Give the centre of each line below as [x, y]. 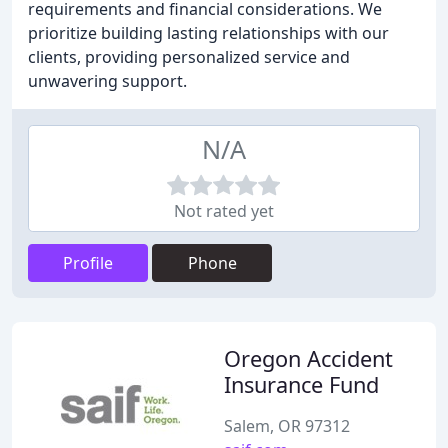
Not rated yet [224, 211]
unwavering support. [107, 81]
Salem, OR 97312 [287, 426]
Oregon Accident [308, 358]
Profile [88, 263]
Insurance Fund [301, 384]
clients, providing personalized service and [189, 57]
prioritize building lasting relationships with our [208, 33]
